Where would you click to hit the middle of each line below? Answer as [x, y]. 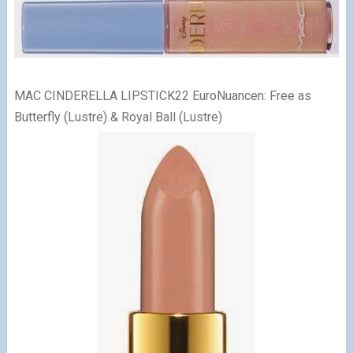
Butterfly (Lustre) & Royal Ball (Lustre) [118, 117]
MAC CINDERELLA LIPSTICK [94, 96]
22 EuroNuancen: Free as [243, 96]
